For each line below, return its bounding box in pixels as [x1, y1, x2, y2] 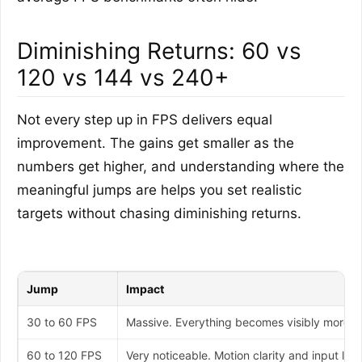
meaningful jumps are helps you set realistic [17, 181, 301, 198]
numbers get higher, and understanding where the [17, 158, 344, 175]
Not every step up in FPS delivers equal [17, 111, 272, 128]
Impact [126, 281, 164, 296]
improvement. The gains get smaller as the [17, 134, 294, 151]
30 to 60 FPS [27, 314, 97, 329]
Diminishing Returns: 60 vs [17, 36, 301, 65]
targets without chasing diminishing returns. [17, 204, 301, 221]
